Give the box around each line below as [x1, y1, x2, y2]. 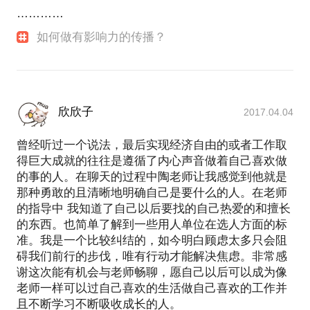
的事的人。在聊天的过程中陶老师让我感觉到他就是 [17, 170, 287, 184]
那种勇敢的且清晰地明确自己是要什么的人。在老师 [17, 186, 287, 200]
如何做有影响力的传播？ [37, 30, 167, 44]
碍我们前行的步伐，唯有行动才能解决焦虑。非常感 [17, 250, 287, 264]
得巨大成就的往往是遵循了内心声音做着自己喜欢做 [17, 154, 287, 168]
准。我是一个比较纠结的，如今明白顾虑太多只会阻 [17, 234, 287, 248]
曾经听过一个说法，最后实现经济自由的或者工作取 [17, 138, 287, 152]
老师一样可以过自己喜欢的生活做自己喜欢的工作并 [17, 282, 287, 295]
